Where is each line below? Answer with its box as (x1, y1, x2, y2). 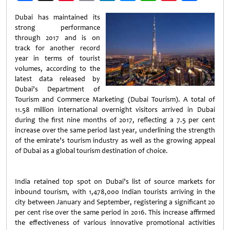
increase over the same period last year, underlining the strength (15, 126, 215, 135)
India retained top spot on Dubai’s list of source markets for (15, 177, 215, 186)
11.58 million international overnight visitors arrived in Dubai (15, 105, 215, 114)
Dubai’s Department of (15, 85, 100, 93)
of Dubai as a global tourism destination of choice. (15, 146, 168, 155)
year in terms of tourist (15, 54, 100, 63)
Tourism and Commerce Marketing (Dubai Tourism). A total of (15, 95, 215, 104)
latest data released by (15, 74, 100, 83)
